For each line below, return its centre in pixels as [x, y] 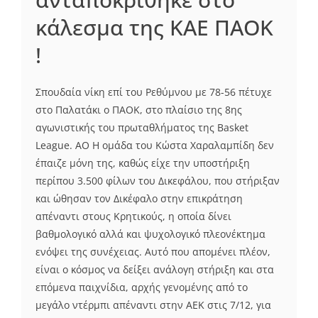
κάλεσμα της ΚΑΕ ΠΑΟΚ [154, 27]
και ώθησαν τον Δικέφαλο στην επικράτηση [139, 198]
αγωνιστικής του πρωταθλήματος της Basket [142, 127]
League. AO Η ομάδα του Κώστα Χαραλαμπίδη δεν [155, 145]
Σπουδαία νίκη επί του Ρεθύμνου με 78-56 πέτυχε [154, 92]
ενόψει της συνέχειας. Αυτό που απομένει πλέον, [153, 251]
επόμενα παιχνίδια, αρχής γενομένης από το [142, 287]
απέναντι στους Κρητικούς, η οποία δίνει [133, 216]
